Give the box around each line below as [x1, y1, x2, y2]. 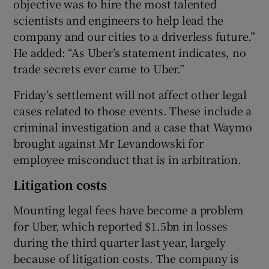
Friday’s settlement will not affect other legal [13, 86, 247, 102]
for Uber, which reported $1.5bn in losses [13, 217, 228, 234]
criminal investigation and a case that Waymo [13, 118, 252, 134]
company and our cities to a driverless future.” [13, 28, 256, 44]
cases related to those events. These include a [13, 102, 252, 118]
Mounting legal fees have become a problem [13, 201, 244, 217]
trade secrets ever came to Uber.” [13, 60, 184, 76]
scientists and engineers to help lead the [13, 11, 224, 28]
